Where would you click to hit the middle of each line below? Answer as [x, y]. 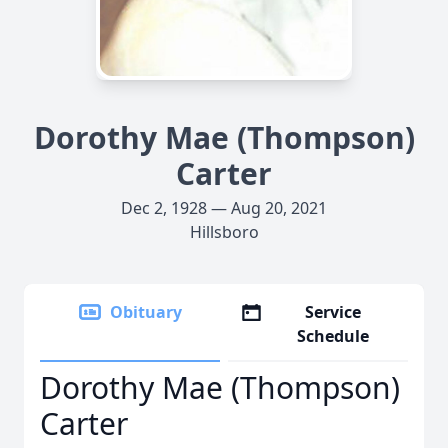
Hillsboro [224, 232]
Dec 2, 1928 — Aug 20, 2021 [224, 208]
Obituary [146, 312]
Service [333, 312]
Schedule [333, 336]
